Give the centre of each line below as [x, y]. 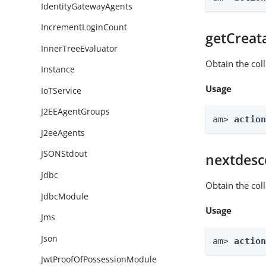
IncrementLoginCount [84, 27]
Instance [58, 69]
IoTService [61, 90]
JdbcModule [65, 196]
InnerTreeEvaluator [80, 48]
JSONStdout [64, 154]
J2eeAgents [63, 132]
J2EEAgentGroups [76, 112]
